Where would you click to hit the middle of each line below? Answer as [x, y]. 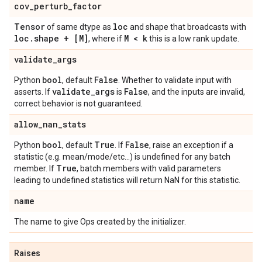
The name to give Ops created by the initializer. [100, 222]
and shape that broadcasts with [187, 27]
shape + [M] [61, 38]
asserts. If [33, 92]
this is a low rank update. [193, 39]
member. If [35, 168]
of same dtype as [79, 27]
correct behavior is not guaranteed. [78, 104]
